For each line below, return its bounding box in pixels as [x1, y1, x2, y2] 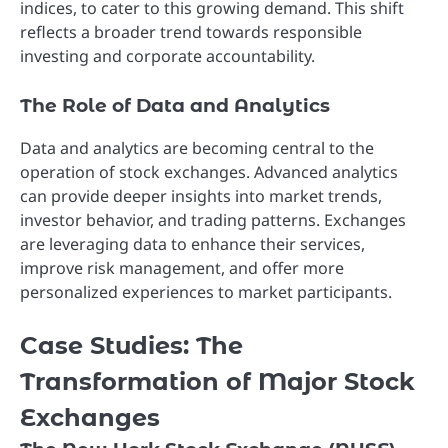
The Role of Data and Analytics [20, 94, 330, 118]
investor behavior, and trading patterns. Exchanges [20, 209, 406, 232]
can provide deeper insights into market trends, [20, 185, 382, 208]
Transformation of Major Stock [20, 367, 415, 397]
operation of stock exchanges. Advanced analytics [20, 161, 398, 184]
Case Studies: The [20, 331, 243, 361]
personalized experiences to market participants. [20, 281, 392, 304]
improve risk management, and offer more [20, 257, 344, 280]
